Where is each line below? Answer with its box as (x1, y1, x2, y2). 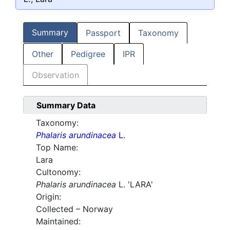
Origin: (36, 191, 61, 202)
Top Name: (36, 142, 78, 153)
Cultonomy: (36, 167, 81, 178)
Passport (86, 28, 121, 39)
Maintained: (36, 216, 81, 227)
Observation (32, 70, 79, 81)
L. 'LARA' (116, 179, 153, 190)
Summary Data (36, 100, 95, 111)
